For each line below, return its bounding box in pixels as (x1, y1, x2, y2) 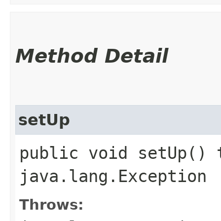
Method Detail (15, 44, 168, 67)
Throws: (19, 196, 84, 213)
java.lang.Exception (19, 166, 207, 186)
